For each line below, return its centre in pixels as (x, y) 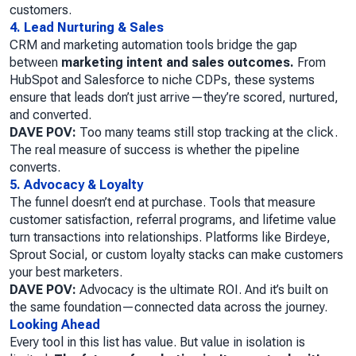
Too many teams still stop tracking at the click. (207, 133)
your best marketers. (66, 273)
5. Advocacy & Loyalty (76, 185)
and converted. (50, 115)
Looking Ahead (55, 325)
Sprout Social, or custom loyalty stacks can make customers (176, 255)
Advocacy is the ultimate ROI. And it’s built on (202, 290)
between (35, 63)
